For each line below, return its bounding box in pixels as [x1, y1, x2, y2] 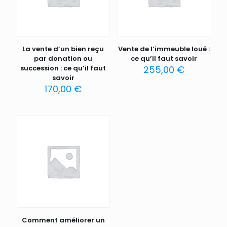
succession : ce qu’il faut [20, 63, 106, 73]
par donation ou [34, 54, 93, 64]
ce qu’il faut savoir [130, 54, 197, 64]
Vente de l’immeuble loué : [118, 44, 210, 54]
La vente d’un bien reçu [22, 44, 104, 54]
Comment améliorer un [21, 215, 105, 225]
